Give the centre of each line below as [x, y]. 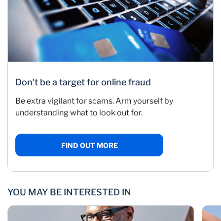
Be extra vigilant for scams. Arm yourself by [94, 101]
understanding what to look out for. [79, 113]
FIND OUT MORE [89, 145]
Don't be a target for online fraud [83, 82]
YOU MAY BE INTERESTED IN [69, 192]
